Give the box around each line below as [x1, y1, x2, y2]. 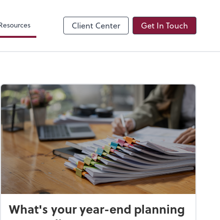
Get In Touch [141, 20, 188, 31]
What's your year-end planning [9, 200, 185, 218]
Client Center [72, 20, 120, 31]
